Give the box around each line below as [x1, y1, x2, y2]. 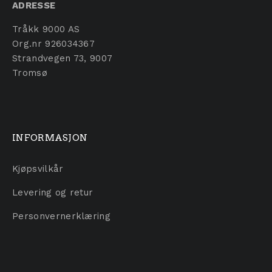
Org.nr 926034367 [12, 38, 95, 49]
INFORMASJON [12, 132, 88, 143]
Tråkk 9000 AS [12, 23, 80, 35]
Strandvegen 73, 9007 [12, 52, 113, 64]
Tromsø [12, 67, 47, 78]
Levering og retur [12, 186, 93, 198]
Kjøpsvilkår [12, 163, 64, 174]
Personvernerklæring [12, 210, 111, 222]
